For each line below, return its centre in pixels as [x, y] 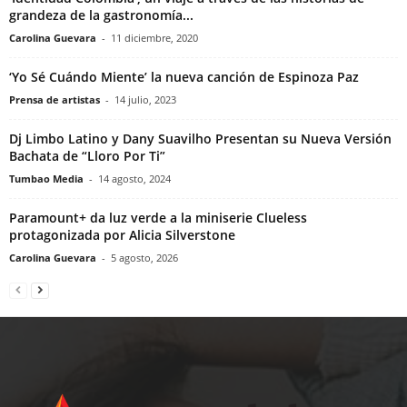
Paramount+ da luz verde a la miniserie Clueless [158, 217]
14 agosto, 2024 [134, 178]
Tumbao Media [46, 178]
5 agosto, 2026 [144, 257]
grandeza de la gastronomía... [101, 15]
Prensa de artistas [55, 99]
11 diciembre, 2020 [154, 37]
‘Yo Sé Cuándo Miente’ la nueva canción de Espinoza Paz [184, 76]
